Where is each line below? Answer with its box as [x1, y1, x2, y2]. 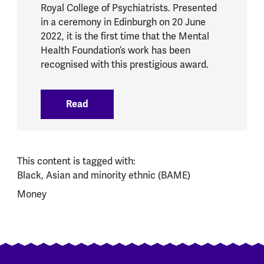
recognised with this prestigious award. [40, 58, 209, 71]
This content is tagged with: [16, 155, 136, 167]
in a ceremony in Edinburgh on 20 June [40, 16, 206, 28]
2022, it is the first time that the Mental [40, 30, 209, 42]
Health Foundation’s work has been [40, 44, 190, 57]
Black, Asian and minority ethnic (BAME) [16, 169, 190, 181]
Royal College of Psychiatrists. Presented [40, 2, 217, 14]
